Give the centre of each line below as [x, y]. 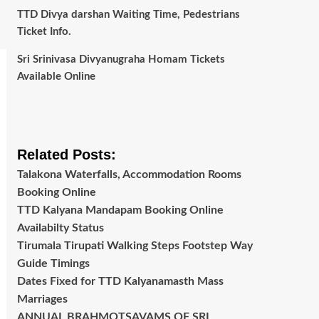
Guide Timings [53, 264]
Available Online [56, 77]
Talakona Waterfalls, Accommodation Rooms [129, 175]
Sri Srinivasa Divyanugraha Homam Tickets [121, 60]
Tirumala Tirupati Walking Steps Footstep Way [135, 246]
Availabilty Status [60, 228]
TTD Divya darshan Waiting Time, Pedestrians [128, 15]
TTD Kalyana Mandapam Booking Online [120, 210]
